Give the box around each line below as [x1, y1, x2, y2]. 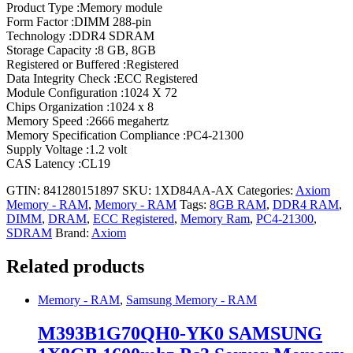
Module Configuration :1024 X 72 [6, 86, 177, 100]
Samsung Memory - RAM [126, 293, 257, 307]
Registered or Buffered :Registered [6, 58, 179, 72]
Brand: [55, 226, 91, 240]
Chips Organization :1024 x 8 [6, 100, 154, 114]
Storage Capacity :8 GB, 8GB [6, 43, 156, 58]
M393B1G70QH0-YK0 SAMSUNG [38, 322, 322, 344]
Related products [6, 256, 144, 277]
